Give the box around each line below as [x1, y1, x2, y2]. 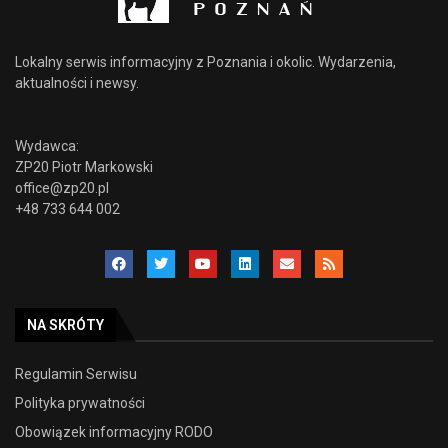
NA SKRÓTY [27, 316, 104, 333]
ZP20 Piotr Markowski [15, 158, 153, 175]
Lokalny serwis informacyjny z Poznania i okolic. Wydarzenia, [15, 53, 396, 70]
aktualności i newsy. [15, 74, 139, 91]
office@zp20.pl [15, 179, 109, 196]
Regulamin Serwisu [15, 365, 137, 382]
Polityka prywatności [15, 394, 145, 411]
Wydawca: [15, 137, 79, 154]
